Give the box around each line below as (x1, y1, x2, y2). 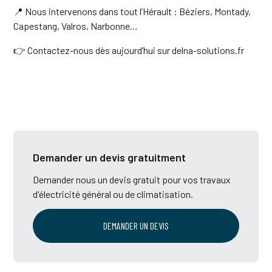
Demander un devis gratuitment (33, 150, 186, 164)
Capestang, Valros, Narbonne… (13, 19, 138, 32)
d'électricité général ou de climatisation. (33, 188, 194, 200)
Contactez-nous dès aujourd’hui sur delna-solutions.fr (25, 44, 245, 56)
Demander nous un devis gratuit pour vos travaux (33, 173, 231, 185)
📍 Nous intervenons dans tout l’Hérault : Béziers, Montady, (13, 5, 251, 17)
